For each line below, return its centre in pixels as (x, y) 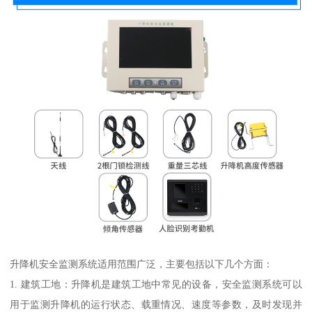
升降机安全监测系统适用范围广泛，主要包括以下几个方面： (142, 264)
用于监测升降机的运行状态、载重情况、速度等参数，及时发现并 (156, 304)
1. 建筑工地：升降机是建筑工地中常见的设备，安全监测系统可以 (156, 284)
